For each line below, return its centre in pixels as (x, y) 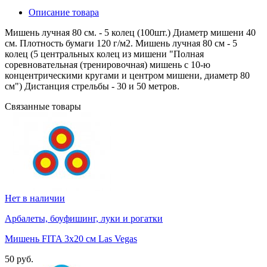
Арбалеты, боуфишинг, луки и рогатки (84, 219)
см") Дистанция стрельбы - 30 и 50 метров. (92, 86)
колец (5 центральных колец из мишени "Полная (104, 54)
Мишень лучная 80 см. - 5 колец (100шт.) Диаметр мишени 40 (130, 33)
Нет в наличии (35, 198)
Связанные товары (43, 107)
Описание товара (64, 13)
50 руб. (19, 259)
